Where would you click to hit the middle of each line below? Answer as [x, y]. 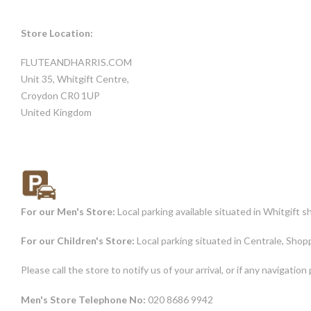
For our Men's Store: [68, 212]
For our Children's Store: [78, 241]
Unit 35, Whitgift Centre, [75, 78]
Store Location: [57, 33]
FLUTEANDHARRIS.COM [76, 62]
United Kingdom [56, 112]
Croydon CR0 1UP [60, 95]
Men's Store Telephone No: [83, 299]
